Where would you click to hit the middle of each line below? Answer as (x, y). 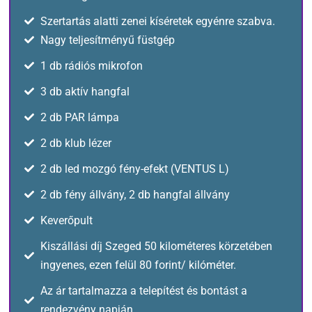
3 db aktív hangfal (85, 91)
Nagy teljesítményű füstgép (107, 40)
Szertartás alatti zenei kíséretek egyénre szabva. (157, 21)
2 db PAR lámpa (79, 117)
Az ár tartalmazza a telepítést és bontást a (143, 290)
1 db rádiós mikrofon (91, 65)
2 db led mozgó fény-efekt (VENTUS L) (134, 169)
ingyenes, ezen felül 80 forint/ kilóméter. (138, 265)
